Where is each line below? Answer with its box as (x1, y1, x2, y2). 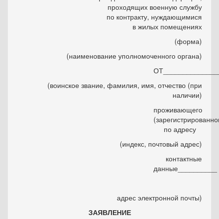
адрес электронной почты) (117, 193, 202, 203)
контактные (166, 153, 202, 164)
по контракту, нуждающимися (107, 12, 202, 22)
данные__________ (153, 163, 217, 174)
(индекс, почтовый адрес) (120, 139, 202, 149)
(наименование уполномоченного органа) (66, 51, 202, 61)
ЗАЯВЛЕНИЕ (88, 207, 131, 218)
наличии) (173, 90, 202, 100)
